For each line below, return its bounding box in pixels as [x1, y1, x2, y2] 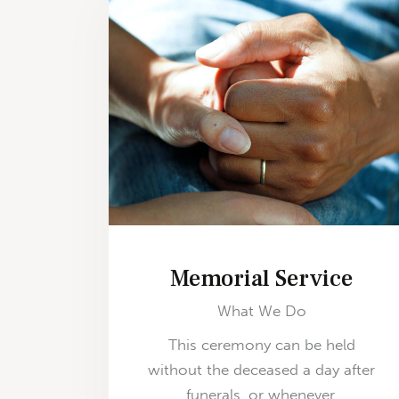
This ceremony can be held [167, 336, 355, 354]
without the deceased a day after [148, 361, 376, 379]
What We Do [216, 301, 306, 320]
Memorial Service [170, 263, 354, 294]
